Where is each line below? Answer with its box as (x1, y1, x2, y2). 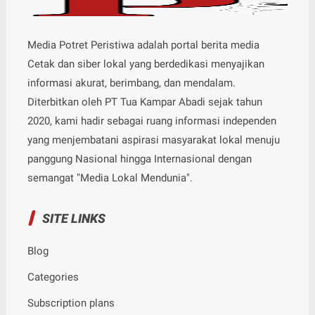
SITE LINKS (41, 210, 105, 226)
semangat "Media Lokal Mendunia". (27, 171, 193, 184)
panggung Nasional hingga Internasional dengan (27, 152, 252, 165)
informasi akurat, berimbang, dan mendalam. (27, 76, 236, 89)
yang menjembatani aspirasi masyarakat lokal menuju (27, 133, 280, 146)
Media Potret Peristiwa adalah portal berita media (27, 38, 259, 51)
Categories (27, 270, 79, 283)
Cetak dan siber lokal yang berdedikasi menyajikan (27, 57, 264, 70)
